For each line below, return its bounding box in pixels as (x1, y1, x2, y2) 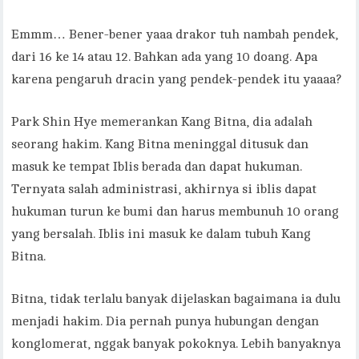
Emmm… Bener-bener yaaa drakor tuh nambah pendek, (11, 27, 339, 42)
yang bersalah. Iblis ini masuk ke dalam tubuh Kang (11, 227, 312, 241)
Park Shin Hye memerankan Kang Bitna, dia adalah (11, 115, 313, 129)
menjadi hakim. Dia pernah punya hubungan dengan (11, 314, 320, 329)
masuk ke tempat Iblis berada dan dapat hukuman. (11, 159, 303, 174)
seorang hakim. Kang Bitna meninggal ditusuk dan (11, 137, 309, 151)
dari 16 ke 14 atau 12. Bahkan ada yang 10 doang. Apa (11, 50, 318, 64)
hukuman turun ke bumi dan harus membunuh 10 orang (11, 204, 340, 219)
